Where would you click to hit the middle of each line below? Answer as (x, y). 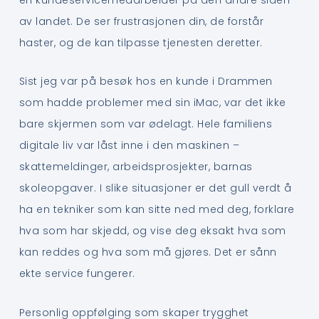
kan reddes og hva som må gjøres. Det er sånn (148, 252)
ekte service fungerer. (77, 274)
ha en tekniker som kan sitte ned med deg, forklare (157, 210)
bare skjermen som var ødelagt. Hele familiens (146, 124)
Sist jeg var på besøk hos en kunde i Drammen (146, 82)
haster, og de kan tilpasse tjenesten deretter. (141, 42)
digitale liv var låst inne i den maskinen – (129, 146)
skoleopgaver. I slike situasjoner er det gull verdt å (155, 188)
